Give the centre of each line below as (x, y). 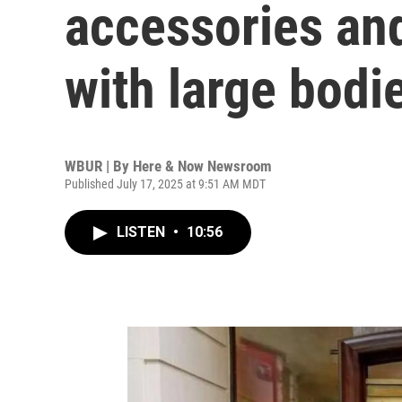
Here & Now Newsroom (202, 166)
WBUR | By (99, 166)
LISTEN (143, 232)
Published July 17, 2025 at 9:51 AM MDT (165, 184)
